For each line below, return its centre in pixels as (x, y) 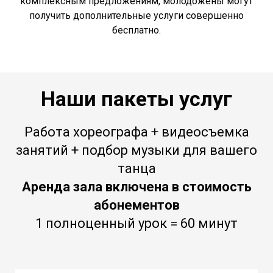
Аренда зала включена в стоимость (136, 187)
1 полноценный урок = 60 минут (136, 224)
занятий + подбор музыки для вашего (136, 151)
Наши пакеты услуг (136, 99)
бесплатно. (136, 30)
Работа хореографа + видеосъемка (136, 132)
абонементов (136, 205)
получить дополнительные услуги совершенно (136, 16)
